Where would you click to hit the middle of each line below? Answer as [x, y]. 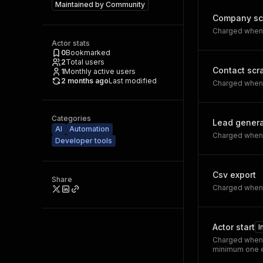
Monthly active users [100, 71]
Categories [71, 118]
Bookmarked [88, 53]
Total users [85, 62]
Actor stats [71, 43]
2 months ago [85, 81]
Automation [89, 129]
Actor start [234, 227]
